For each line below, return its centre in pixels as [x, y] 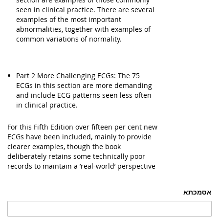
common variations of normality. [69, 39]
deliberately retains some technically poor [76, 156]
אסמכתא [197, 192]
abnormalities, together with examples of [83, 29]
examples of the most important [69, 19]
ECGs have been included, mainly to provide [79, 137]
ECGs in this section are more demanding [84, 85]
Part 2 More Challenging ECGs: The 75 [78, 76]
